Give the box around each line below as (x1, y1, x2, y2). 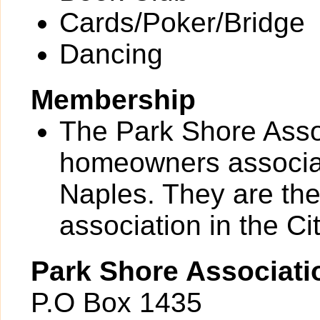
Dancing (59, 39, 163, 69)
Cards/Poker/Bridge (59, 7, 305, 38)
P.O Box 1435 (31, 287, 202, 318)
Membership (31, 84, 196, 115)
